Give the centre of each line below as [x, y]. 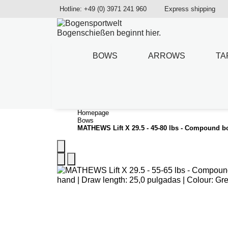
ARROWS [167, 55]
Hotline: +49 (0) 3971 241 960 [103, 9]
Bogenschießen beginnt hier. [109, 33]
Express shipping [190, 9]
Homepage [93, 113]
